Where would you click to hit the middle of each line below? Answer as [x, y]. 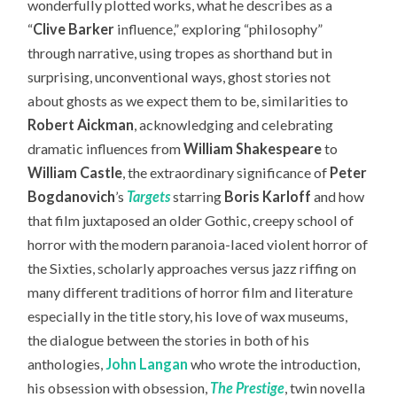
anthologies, [67, 364]
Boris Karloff [268, 197]
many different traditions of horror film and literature [191, 292]
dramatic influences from [106, 149]
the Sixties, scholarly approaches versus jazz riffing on [192, 269]
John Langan [147, 364]
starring [198, 197]
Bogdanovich [72, 197]
